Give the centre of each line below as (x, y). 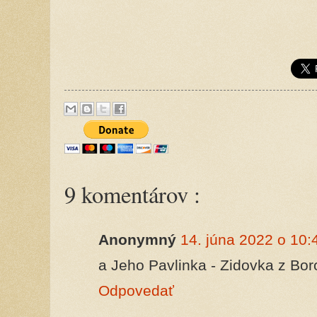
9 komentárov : (132, 194)
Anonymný (137, 239)
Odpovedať (136, 290)
